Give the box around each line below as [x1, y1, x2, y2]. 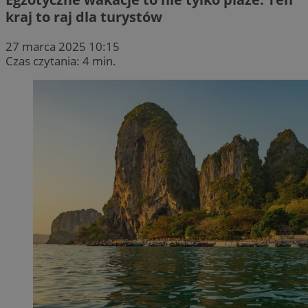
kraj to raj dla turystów [5, 7, 162, 26]
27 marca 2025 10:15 [5, 38, 120, 54]
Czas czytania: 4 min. [5, 52, 116, 69]
